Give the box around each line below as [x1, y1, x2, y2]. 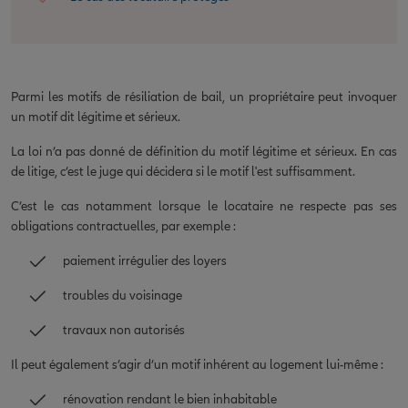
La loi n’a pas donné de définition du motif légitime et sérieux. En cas [11, 143, 397, 159]
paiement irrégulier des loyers [63, 252, 227, 269]
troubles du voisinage [63, 287, 182, 303]
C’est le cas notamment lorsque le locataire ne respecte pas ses [11, 198, 397, 214]
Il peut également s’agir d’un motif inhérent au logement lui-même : [11, 356, 383, 372]
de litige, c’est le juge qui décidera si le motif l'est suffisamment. [11, 163, 355, 179]
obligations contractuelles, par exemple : [11, 218, 236, 234]
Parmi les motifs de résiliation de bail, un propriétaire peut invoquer [11, 88, 397, 105]
